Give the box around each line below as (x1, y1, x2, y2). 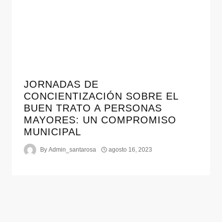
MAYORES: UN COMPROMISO (24, 114, 176, 125)
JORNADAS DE (24, 78, 99, 90)
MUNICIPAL (24, 126, 81, 137)
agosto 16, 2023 (109, 146, 153, 154)
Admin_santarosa (49, 146, 97, 154)
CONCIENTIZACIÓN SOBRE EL (24, 90, 178, 102)
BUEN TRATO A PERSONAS (24, 102, 162, 113)
